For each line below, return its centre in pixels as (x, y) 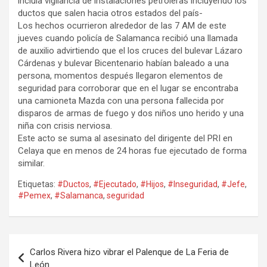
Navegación (48, 243)
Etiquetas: (37, 184)
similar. (31, 164)
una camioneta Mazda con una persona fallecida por (121, 101)
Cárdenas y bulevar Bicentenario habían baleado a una (123, 63)
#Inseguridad (193, 184)
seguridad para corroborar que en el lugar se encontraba (128, 89)
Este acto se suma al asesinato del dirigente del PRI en (125, 139)
